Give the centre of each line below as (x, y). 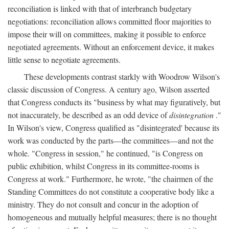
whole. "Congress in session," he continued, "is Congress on (105, 153)
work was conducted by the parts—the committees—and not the (111, 140)
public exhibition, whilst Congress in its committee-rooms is (104, 166)
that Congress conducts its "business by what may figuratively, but (114, 102)
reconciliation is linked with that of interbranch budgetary (100, 8)
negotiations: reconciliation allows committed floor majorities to (109, 21)
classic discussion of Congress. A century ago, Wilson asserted (109, 89)
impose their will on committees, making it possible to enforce (107, 34)
